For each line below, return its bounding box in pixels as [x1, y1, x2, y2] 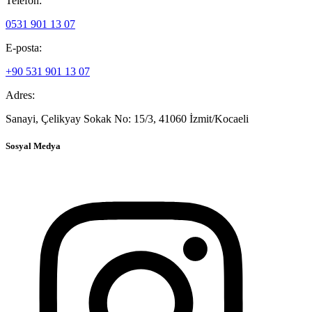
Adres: [6, 89, 35, 102]
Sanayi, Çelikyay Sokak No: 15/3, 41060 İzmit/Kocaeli [6, 113, 249, 125]
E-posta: [6, 42, 42, 54]
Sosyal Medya [6, 141, 61, 152]
